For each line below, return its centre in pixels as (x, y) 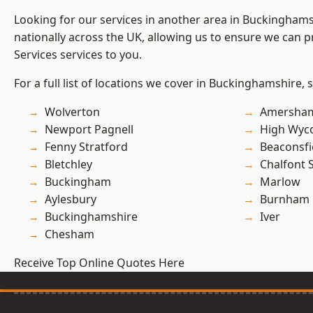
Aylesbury (71, 199)
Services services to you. (78, 55)
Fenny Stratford (86, 147)
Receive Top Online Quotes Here (99, 263)
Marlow (280, 182)
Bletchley (68, 165)
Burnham (285, 199)
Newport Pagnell (89, 130)
